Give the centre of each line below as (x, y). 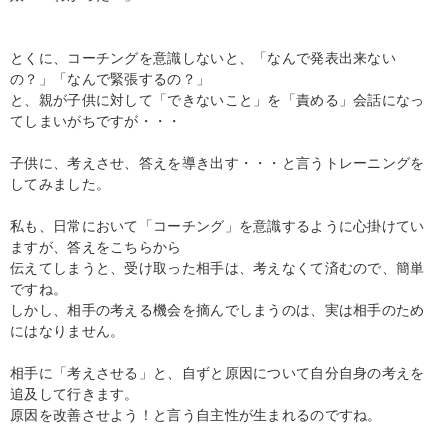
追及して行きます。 (74, 393)
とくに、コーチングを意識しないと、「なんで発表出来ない (203, 57)
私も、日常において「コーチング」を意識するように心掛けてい (217, 225)
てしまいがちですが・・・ (96, 120)
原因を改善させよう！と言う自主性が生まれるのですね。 (196, 414)
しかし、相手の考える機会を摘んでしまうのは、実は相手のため (217, 309)
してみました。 (60, 183)
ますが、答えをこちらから (96, 246)
